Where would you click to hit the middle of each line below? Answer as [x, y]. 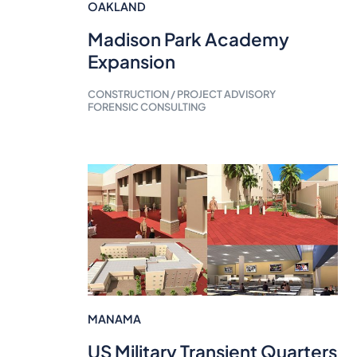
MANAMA [114, 318]
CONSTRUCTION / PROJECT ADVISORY [181, 94]
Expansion [131, 61]
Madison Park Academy [188, 39]
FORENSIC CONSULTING [146, 107]
